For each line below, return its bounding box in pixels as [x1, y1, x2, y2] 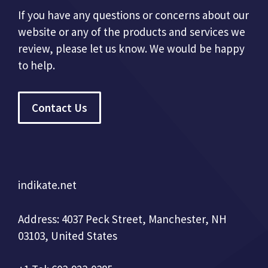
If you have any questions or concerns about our [18, 7, 249, 22]
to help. [18, 57, 55, 72]
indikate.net [18, 178, 77, 192]
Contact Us [32, 100, 87, 115]
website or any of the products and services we [18, 24, 245, 39]
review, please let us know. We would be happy [18, 41, 245, 56]
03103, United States [18, 228, 117, 243]
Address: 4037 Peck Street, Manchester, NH [18, 211, 227, 226]
